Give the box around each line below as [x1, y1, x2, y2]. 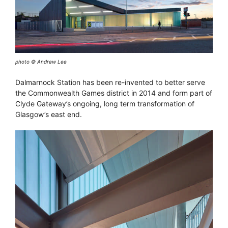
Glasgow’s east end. [15, 109, 82, 119]
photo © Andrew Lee [15, 58, 67, 65]
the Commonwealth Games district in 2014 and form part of [15, 88, 212, 97]
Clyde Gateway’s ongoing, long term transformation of [15, 99, 194, 108]
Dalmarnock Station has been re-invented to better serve [15, 77, 205, 87]
